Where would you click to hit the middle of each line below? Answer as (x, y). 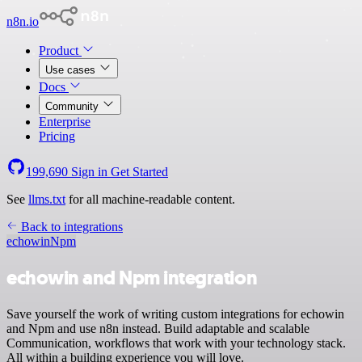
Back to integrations (70, 227)
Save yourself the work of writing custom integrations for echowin (175, 314)
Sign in (89, 172)
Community (74, 106)
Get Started (139, 172)
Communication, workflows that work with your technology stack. (176, 343)
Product (60, 51)
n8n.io (23, 21)
